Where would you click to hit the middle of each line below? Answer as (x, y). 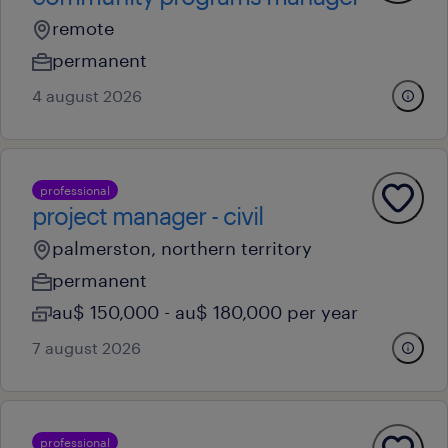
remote (83, 28)
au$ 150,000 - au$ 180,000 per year (205, 312)
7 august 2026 (86, 347)
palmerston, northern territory (182, 248)
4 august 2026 (87, 95)
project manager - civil (147, 215)
